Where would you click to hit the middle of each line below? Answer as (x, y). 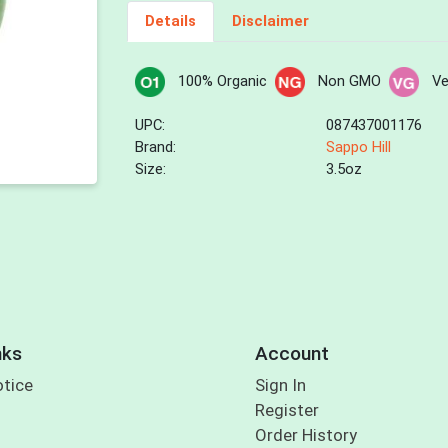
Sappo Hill (359, 147)
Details (170, 21)
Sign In (280, 385)
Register (286, 410)
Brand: (156, 147)
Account (291, 353)
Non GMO (349, 81)
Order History (305, 435)
